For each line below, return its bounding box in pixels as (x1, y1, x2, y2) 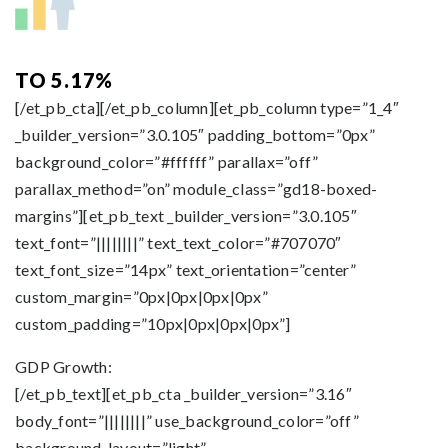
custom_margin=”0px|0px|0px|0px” (15, 287, 268, 306)
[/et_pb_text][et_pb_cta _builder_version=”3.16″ (15, 384, 352, 403)
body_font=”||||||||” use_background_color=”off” (15, 411, 359, 430)
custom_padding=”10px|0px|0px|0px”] (15, 314, 291, 333)
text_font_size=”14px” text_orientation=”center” (15, 260, 356, 279)
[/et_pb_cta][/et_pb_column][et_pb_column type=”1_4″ (15, 98, 399, 117)
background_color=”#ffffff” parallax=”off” (15, 152, 319, 171)
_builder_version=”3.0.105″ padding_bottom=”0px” (15, 125, 375, 144)
